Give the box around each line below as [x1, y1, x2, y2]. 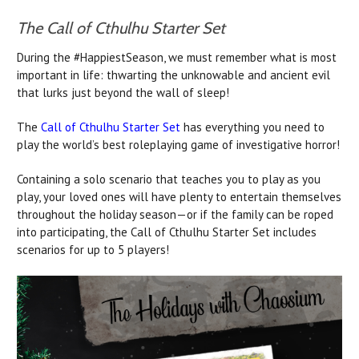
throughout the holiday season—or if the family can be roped [17, 206, 333, 222]
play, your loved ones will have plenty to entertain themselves [17, 188, 341, 204]
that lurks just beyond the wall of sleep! [17, 84, 229, 100]
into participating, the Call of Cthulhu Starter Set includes [17, 224, 317, 240]
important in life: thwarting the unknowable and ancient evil [17, 67, 330, 83]
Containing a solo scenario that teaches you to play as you [17, 171, 321, 187]
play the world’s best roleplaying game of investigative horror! [17, 136, 340, 152]
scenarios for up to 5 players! [17, 241, 169, 257]
